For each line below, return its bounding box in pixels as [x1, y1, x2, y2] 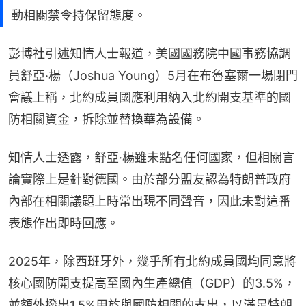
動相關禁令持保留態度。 [11, 8, 146, 23]
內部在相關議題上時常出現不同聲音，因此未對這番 [8, 194, 291, 209]
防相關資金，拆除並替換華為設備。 [8, 112, 205, 127]
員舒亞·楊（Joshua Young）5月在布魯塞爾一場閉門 [8, 68, 298, 83]
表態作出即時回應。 [8, 216, 119, 231]
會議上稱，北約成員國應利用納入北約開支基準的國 [8, 90, 291, 105]
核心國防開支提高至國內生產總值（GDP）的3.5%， [8, 276, 296, 291]
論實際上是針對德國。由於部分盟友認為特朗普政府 [8, 172, 291, 187]
